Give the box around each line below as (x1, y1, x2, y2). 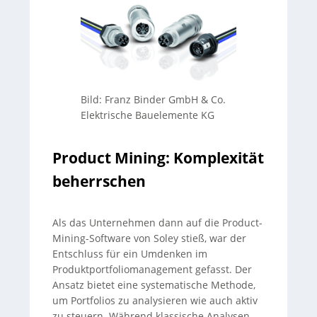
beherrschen (52, 171, 146, 192)
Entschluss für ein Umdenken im (52, 247, 207, 261)
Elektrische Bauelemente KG (81, 108, 214, 122)
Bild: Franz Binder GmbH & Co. (81, 93, 226, 107)
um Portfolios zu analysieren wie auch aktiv (52, 294, 258, 308)
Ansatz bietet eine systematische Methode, (52, 278, 255, 292)
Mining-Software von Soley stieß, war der (52, 231, 246, 246)
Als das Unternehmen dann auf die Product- (52, 216, 263, 230)
